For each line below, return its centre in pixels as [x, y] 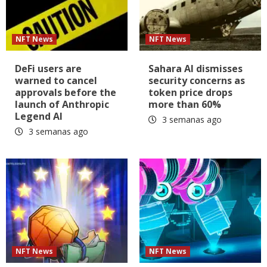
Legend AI [39, 117]
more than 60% [185, 105]
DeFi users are [48, 69]
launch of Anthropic [62, 105]
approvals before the [66, 93]
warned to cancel [56, 81]
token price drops [190, 93]
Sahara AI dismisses [195, 69]
